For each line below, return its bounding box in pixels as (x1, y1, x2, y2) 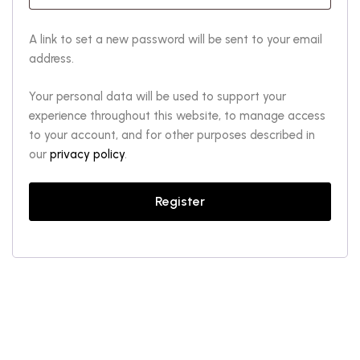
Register (155, 194, 205, 209)
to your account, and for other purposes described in (29, 128, 315, 142)
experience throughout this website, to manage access (29, 108, 325, 123)
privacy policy (50, 147, 125, 162)
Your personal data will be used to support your (29, 89, 286, 104)
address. (29, 51, 74, 66)
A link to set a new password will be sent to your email (29, 32, 322, 47)
